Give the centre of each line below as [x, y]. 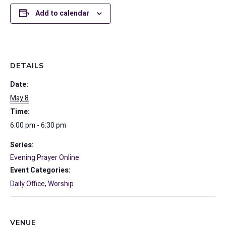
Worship [61, 184]
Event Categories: [40, 170]
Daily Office [27, 184]
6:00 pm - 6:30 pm [38, 125]
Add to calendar [62, 13]
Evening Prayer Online [45, 158]
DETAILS [27, 66]
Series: [22, 145]
